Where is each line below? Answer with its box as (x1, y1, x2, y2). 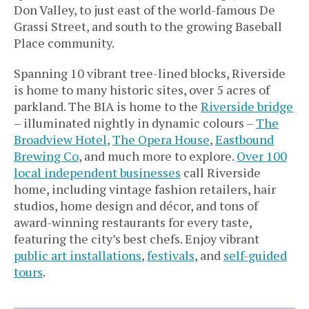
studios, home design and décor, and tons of (14, 197, 258, 215)
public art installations (14, 247, 141, 264)
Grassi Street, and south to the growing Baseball (14, 18, 282, 35)
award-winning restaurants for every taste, (14, 214, 252, 231)
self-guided (223, 247, 287, 264)
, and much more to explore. (79, 148, 237, 165)
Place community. (14, 34, 114, 52)
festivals (147, 247, 195, 264)
